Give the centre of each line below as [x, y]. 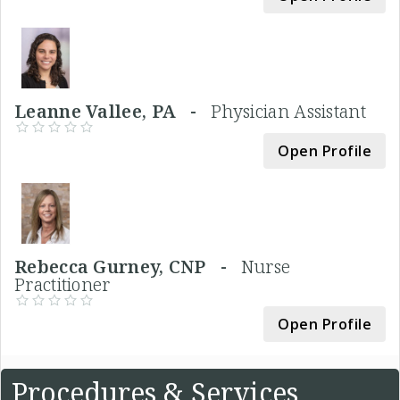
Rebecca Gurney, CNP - [128, 267]
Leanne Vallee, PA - [113, 112]
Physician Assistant [288, 112]
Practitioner [62, 285]
